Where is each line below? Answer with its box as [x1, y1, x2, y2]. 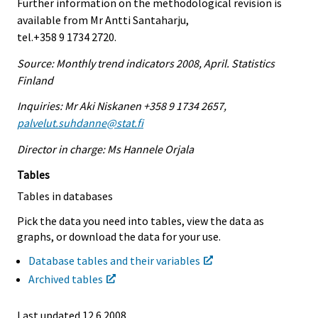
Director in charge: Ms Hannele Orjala [17, 142, 194, 157]
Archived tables [28, 271, 103, 286]
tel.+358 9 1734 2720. [17, 29, 116, 44]
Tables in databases [17, 188, 113, 203]
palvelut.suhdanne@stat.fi [17, 116, 143, 131]
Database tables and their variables [28, 253, 200, 268]
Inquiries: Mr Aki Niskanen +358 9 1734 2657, [17, 99, 226, 114]
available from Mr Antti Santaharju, [17, 12, 189, 27]
